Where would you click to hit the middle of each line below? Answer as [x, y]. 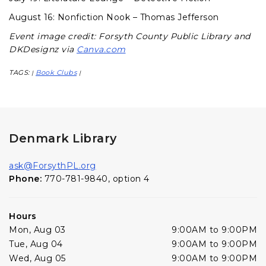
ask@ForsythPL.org [53, 166]
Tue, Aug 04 [36, 244]
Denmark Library [63, 139]
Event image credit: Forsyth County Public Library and [130, 37]
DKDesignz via [43, 50]
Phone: [27, 179]
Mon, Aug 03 [37, 230]
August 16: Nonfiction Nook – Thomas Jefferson [114, 18]
